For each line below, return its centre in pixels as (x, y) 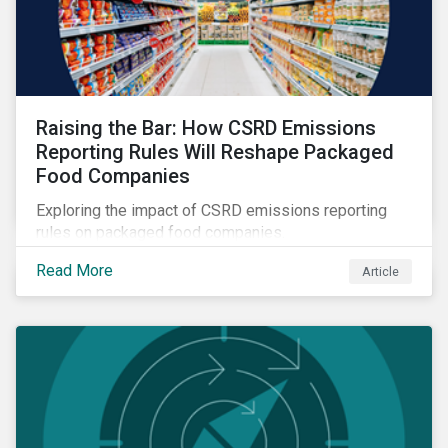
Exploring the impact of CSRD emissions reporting (211, 210)
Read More (74, 270)
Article (381, 271)
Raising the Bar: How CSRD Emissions (206, 128)
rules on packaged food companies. (160, 232)
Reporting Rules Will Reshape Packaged (215, 152)
